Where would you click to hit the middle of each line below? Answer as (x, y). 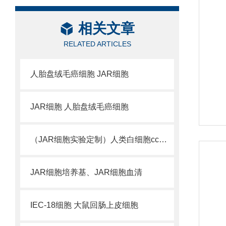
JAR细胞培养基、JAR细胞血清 (86, 172)
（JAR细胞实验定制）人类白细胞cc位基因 (163, 139)
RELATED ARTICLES (97, 44)
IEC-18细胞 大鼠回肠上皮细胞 (84, 205)
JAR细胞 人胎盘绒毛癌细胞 (79, 107)
